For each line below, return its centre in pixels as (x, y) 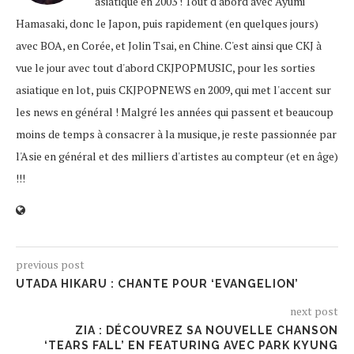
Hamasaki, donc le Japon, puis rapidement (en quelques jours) (167, 24)
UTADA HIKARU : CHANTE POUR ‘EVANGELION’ (157, 284)
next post (314, 311)
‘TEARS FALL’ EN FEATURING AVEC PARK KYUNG (191, 346)
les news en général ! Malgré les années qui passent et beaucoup (175, 112)
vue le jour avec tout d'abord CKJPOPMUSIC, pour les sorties (166, 68)
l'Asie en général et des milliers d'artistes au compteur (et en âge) (177, 156)
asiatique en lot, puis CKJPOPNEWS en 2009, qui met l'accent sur (173, 90)
